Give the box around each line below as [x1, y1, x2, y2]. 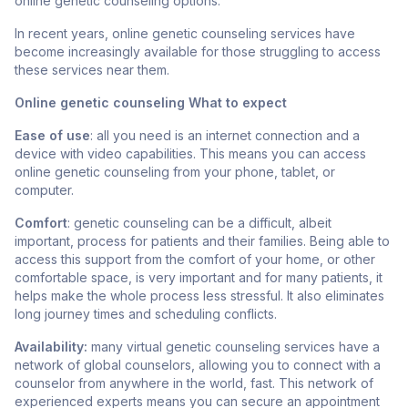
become [15, 44, 65, 60]
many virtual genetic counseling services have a [87, 339, 380, 355]
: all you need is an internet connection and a [90, 127, 360, 144]
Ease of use [15, 127, 90, 144]
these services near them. [15, 62, 173, 78]
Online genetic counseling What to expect [15, 95, 287, 111]
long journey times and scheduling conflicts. [15, 306, 280, 322]
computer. [15, 182, 77, 199]
